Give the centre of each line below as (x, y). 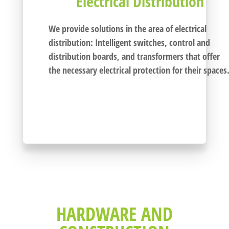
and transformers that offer (169, 56)
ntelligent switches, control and (154, 43)
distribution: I (73, 43)
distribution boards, (84, 56)
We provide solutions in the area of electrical (127, 29)
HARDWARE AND (114, 214)
